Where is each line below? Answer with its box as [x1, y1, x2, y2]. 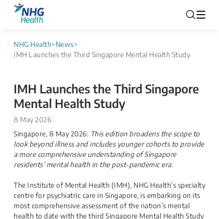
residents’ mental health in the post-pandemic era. [14, 160, 173, 169]
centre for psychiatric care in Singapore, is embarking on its [14, 191, 200, 199]
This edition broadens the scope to [90, 130, 200, 138]
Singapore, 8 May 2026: [14, 130, 90, 138]
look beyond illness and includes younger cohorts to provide [14, 140, 204, 148]
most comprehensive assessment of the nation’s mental [14, 201, 190, 210]
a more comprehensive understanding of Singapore [14, 150, 176, 158]
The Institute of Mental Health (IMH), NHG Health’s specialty [14, 181, 205, 189]
